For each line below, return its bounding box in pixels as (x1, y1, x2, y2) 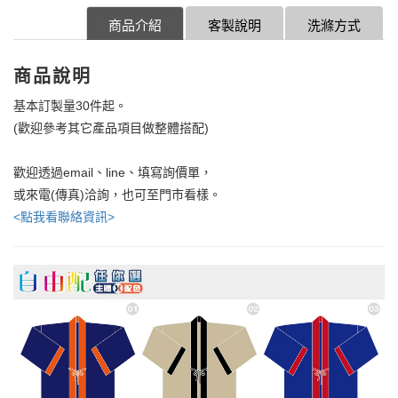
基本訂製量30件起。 (13, 98, 127, 113)
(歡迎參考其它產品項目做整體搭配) (13, 120, 209, 135)
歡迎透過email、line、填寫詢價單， (13, 164, 212, 179)
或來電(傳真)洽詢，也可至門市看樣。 (13, 187, 221, 202)
